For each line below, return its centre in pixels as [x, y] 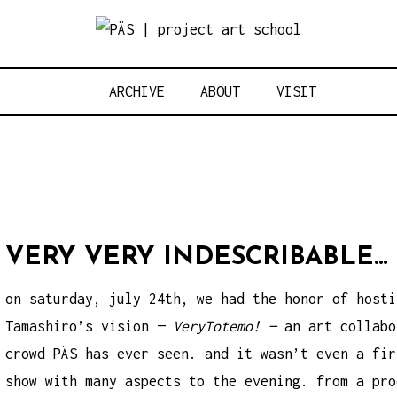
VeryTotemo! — [229, 326]
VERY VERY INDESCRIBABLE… [197, 257]
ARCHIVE [136, 91]
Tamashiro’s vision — [90, 326]
